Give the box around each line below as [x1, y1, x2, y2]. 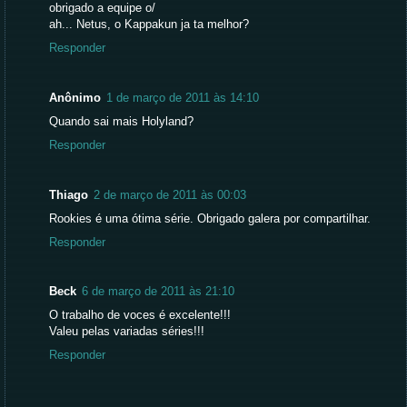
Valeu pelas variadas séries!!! [49, 325, 204, 339]
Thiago [49, 188, 88, 202]
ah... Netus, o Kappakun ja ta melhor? [49, 18, 249, 32]
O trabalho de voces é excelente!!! [49, 309, 231, 323]
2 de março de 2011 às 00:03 [94, 188, 246, 202]
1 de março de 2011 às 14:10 [106, 92, 259, 104]
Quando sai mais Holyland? [49, 115, 194, 128]
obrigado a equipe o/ [49, 2, 155, 15]
